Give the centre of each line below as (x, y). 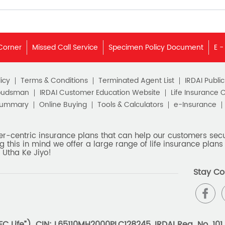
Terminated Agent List (136, 80)
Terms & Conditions (54, 80)
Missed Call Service (65, 47)
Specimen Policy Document (156, 47)
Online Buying (63, 104)
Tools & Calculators (130, 104)
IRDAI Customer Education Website (100, 92)
